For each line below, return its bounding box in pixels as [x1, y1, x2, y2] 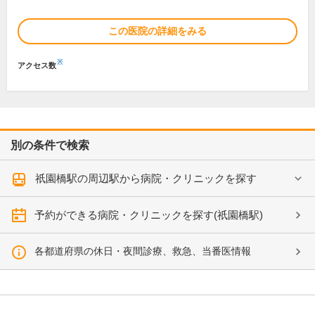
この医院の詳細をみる [108, 25, 207, 37]
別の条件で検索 [11, 139, 89, 151]
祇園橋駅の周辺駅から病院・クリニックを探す [35, 172, 257, 184]
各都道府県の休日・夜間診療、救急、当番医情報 [34, 245, 251, 257]
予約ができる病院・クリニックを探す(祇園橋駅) [34, 209, 263, 221]
